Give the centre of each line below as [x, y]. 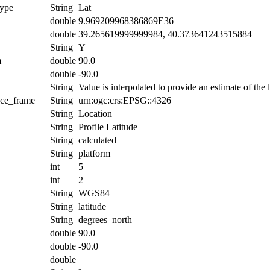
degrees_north [105, 219]
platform [94, 153]
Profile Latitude [108, 127]
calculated [97, 140]
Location [95, 113]
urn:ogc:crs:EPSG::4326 [125, 100]
